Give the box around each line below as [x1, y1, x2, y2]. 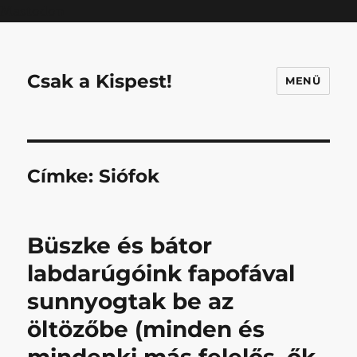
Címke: [27, 165, 100, 187]
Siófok [99, 165, 160, 187]
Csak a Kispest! [27, 69, 173, 92]
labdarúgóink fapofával [27, 260, 296, 287]
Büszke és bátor [27, 232, 213, 259]
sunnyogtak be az [27, 288, 234, 315]
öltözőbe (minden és [27, 316, 265, 343]
